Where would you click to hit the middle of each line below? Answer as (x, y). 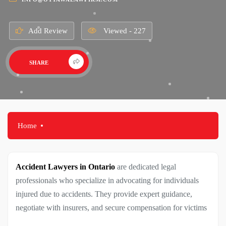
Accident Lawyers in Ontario (65, 166)
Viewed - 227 (123, 31)
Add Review (48, 31)
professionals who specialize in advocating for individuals (107, 180)
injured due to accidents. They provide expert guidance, (104, 194)
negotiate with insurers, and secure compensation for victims (111, 207)
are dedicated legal (146, 166)
